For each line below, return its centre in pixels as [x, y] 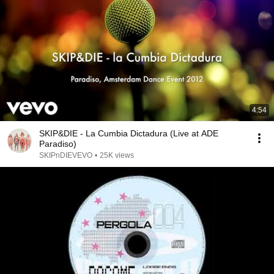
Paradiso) [58, 144]
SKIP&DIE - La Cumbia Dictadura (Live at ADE [129, 133]
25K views [117, 155]
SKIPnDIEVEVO [66, 155]
